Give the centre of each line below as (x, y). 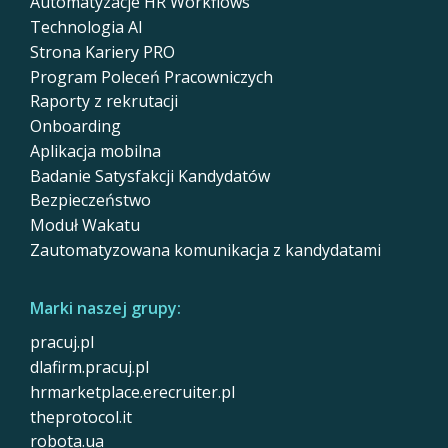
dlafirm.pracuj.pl (89, 367)
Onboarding (75, 126)
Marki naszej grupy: (105, 307)
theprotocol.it (81, 416)
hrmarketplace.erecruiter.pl (132, 391)
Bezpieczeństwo (90, 200)
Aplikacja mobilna (95, 150)
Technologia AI (86, 27)
